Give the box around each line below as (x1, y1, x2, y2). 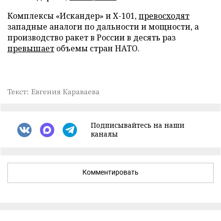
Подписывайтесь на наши (91, 120, 184, 130)
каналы (91, 129, 118, 139)
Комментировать (82, 168, 139, 176)
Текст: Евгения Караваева (7, 86, 100, 96)
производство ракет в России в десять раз (7, 32, 176, 43)
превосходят (139, 10, 189, 21)
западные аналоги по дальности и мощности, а (7, 21, 199, 32)
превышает (7, 43, 54, 54)
